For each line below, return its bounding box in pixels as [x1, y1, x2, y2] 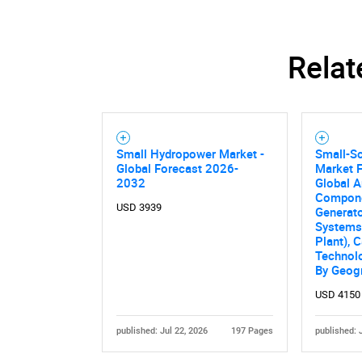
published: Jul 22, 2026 [116, 326, 208, 337]
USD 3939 [116, 200, 162, 213]
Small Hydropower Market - [116, 145, 264, 162]
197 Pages [231, 326, 274, 337]
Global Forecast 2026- [116, 160, 238, 177]
